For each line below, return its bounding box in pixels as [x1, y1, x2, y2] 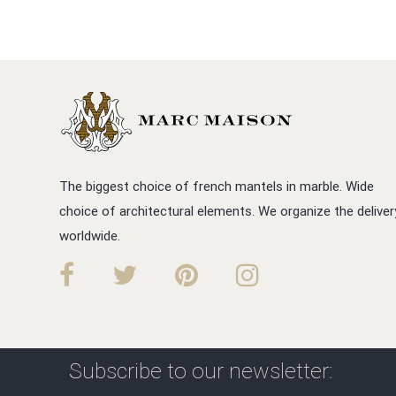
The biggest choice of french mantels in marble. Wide [59, 177, 375, 194]
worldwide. [59, 226, 121, 244]
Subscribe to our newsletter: [69, 356, 333, 385]
